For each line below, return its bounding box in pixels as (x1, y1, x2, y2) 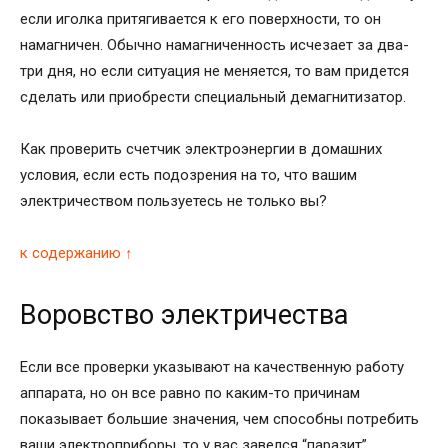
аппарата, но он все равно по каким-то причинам (20, 383, 360, 402)
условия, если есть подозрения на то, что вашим (20, 165, 357, 184)
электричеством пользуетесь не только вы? (20, 191, 327, 210)
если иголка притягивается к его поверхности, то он (20, 9, 381, 28)
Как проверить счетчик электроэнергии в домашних (20, 139, 382, 158)
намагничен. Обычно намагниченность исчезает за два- (20, 35, 409, 54)
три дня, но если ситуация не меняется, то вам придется (20, 61, 409, 80)
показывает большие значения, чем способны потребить (20, 409, 419, 428)
